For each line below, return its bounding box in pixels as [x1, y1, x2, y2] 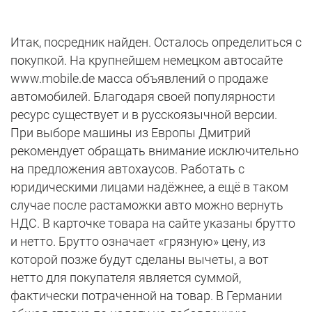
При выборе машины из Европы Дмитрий [10, 125, 251, 141]
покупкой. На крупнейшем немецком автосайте [10, 53, 283, 68]
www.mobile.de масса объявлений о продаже [10, 71, 268, 86]
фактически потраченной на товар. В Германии [10, 288, 282, 304]
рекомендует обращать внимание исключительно [10, 143, 299, 159]
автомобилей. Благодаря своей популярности [10, 89, 275, 104]
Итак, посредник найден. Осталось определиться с [10, 35, 302, 50]
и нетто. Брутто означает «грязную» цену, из [10, 234, 265, 249]
